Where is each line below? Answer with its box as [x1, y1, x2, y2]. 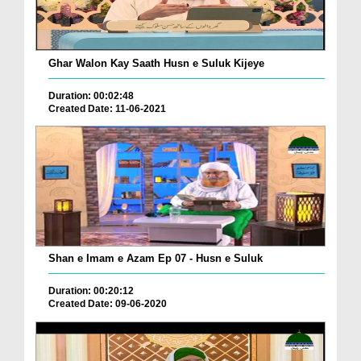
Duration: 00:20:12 [48, 285, 134, 297]
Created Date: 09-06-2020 [48, 298, 167, 310]
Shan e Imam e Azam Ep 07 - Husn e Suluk [48, 252, 263, 265]
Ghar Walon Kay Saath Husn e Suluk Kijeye [48, 56, 264, 69]
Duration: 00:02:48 [48, 89, 134, 102]
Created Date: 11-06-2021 [48, 102, 166, 114]
